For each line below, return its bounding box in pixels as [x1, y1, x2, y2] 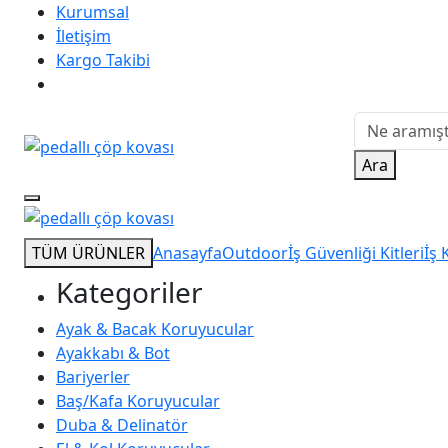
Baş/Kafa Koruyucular [56, 389, 220, 412]
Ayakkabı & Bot [56, 341, 170, 364]
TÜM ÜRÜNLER [32, 241, 145, 264]
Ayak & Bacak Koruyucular [56, 317, 254, 340]
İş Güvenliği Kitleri [288, 241, 424, 264]
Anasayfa [153, 241, 222, 264]
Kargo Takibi [56, 49, 150, 71]
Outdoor [222, 241, 288, 264]
